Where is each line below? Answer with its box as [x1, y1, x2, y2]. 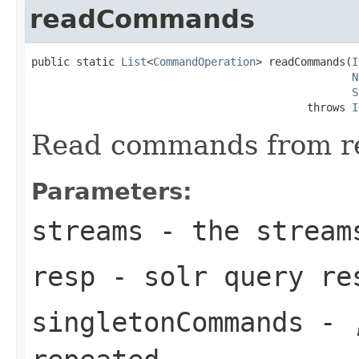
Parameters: [31, 177, 192, 205]
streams [31, 214, 143, 247]
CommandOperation [153, 54, 256, 68]
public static [31, 54, 121, 68]
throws [31, 100, 352, 114]
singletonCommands [31, 305, 304, 338]
